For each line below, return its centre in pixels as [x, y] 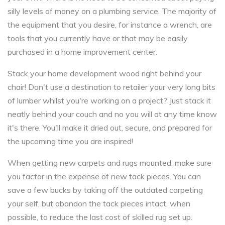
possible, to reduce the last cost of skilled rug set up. [100, 217]
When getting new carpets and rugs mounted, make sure [109, 163]
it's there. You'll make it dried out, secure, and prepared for [110, 128]
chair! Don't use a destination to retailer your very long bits [111, 87]
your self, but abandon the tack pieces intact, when [99, 203]
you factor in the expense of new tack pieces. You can [104, 176]
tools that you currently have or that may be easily [98, 38]
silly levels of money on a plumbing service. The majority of [112, 11]
